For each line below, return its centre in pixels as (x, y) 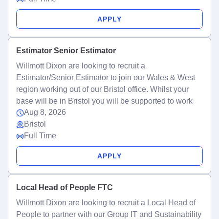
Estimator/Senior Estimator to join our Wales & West (106, 77)
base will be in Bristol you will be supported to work (104, 101)
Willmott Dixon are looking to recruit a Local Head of (106, 203)
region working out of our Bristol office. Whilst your (102, 89)
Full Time (40, 136)
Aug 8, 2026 (45, 112)
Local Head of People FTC (65, 187)
